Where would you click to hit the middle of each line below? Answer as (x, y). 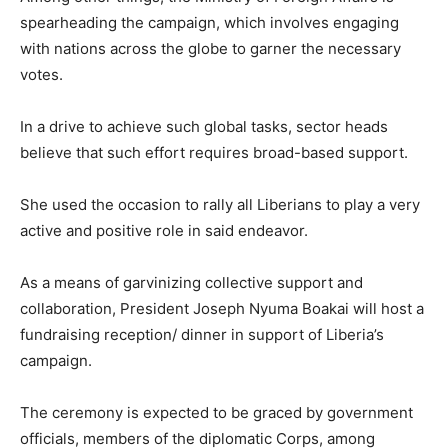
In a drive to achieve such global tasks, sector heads (204, 127)
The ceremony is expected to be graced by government (216, 413)
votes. (41, 75)
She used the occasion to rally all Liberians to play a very (220, 205)
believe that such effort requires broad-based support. (214, 153)
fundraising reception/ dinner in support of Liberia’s (202, 335)
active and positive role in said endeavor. (164, 231)
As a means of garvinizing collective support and (191, 283)
